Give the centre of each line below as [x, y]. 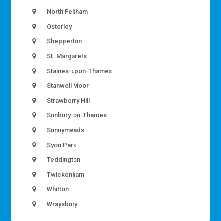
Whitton [57, 189]
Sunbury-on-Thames [76, 115]
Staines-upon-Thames [79, 71]
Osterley [59, 27]
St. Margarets [66, 56]
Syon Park [61, 145]
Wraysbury [62, 204]
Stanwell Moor [67, 86]
